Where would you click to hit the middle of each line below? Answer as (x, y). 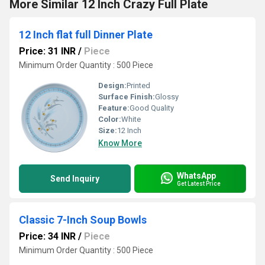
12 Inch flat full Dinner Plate (86, 35)
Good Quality (152, 108)
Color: (110, 119)
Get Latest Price (199, 183)
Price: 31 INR (47, 51)
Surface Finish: (127, 97)
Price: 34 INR (47, 236)
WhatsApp (196, 175)
